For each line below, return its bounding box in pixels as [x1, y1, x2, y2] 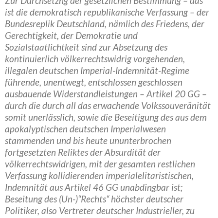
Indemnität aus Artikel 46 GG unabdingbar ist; [5, 182, 182, 193]
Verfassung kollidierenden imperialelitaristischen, [5, 170, 194, 181]
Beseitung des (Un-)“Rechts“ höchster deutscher [5, 193, 183, 204]
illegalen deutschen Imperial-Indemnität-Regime [5, 65, 189, 76]
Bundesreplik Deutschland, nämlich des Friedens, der [5, 18, 204, 29]
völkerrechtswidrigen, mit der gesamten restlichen [5, 158, 195, 169]
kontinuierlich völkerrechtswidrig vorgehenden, [5, 53, 185, 64]
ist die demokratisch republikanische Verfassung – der [5, 6, 209, 18]
